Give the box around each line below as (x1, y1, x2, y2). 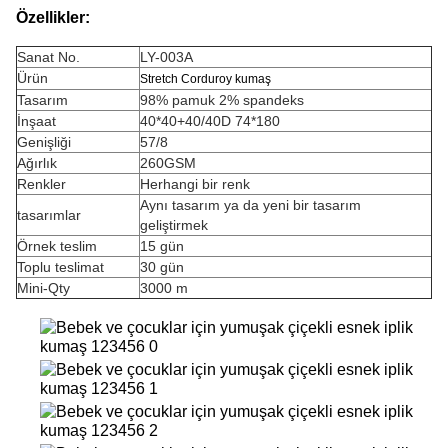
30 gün (140, 259, 184, 275)
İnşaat (17, 113, 56, 129)
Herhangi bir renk (140, 176, 250, 192)
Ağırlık (17, 155, 57, 171)
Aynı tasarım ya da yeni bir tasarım (140, 197, 361, 213)
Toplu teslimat (17, 259, 104, 275)
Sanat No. (17, 49, 80, 65)
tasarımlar (17, 207, 81, 223)
